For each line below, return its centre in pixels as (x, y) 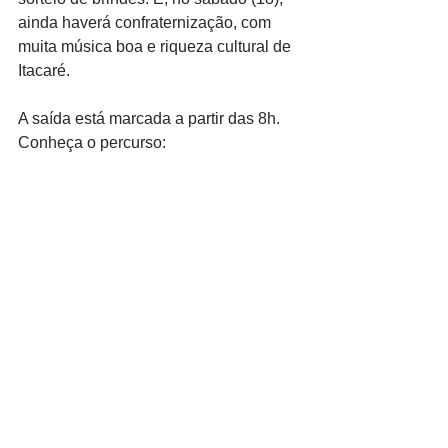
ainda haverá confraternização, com (146, 23)
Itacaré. (44, 71)
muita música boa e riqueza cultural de (156, 47)
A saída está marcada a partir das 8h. (151, 119)
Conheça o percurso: (92, 143)
